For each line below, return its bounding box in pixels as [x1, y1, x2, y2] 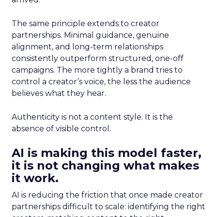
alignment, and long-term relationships [12, 42, 163, 51]
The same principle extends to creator [12, 19, 159, 28]
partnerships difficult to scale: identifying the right [12, 202, 205, 211]
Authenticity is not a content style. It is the [12, 112, 173, 122]
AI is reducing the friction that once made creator [12, 190, 203, 200]
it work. [12, 171, 59, 185]
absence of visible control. [12, 124, 111, 133]
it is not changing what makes [12, 158, 199, 172]
